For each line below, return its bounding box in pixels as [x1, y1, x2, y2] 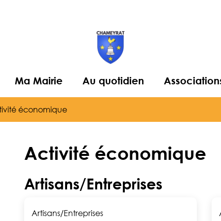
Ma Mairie [14, 74, 63, 86]
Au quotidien [82, 74, 144, 86]
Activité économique [24, 142, 206, 164]
